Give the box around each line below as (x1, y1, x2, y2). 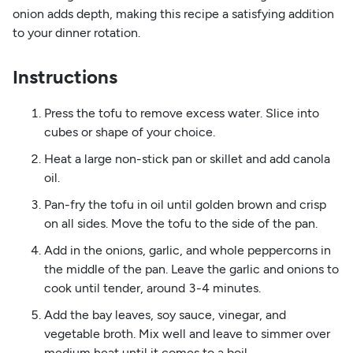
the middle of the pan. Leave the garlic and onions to (43, 261, 339, 277)
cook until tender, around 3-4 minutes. (43, 280, 261, 295)
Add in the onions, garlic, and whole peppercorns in (43, 242, 331, 258)
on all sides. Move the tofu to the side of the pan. (43, 215, 318, 231)
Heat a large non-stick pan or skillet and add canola (43, 150, 330, 166)
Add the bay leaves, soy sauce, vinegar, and (43, 307, 286, 322)
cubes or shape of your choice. (43, 124, 215, 139)
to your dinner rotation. (12, 24, 140, 40)
